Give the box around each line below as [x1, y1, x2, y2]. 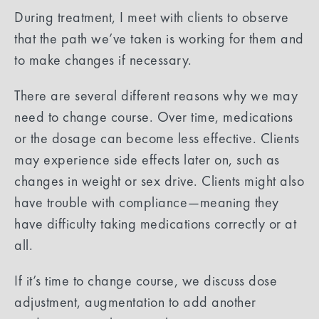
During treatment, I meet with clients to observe [14, 7, 288, 26]
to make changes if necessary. [14, 50, 196, 69]
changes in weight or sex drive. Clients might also [14, 171, 304, 190]
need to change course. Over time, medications [14, 107, 293, 126]
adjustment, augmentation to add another [14, 292, 256, 311]
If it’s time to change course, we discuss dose [14, 271, 277, 290]
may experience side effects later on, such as [14, 150, 280, 169]
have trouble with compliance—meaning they [14, 192, 279, 211]
